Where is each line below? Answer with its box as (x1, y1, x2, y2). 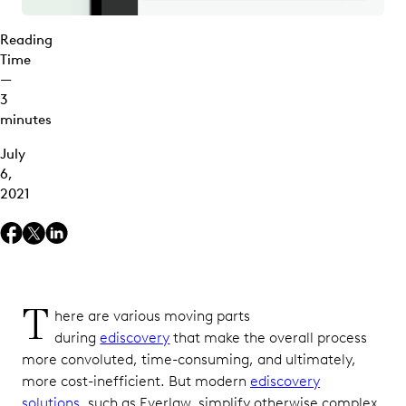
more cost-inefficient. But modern (22, 372, 250, 390)
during (54, 329, 101, 346)
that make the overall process (169, 329, 368, 346)
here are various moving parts (54, 307, 251, 324)
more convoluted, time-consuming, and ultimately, (22, 351, 356, 368)
